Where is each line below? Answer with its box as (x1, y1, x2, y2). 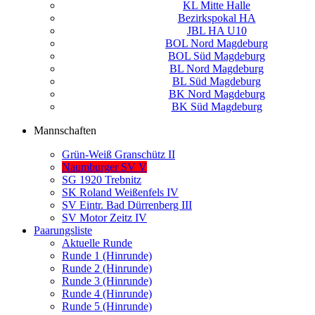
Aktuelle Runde (62, 237, 132, 250)
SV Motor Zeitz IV (62, 212, 147, 224)
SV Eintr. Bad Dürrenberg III (62, 199, 192, 212)
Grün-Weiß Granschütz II (62, 148, 175, 161)
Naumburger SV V (62, 161, 147, 174)
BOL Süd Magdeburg (168, 50, 265, 63)
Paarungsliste (34, 224, 92, 237)
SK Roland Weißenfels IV (62, 186, 179, 199)
